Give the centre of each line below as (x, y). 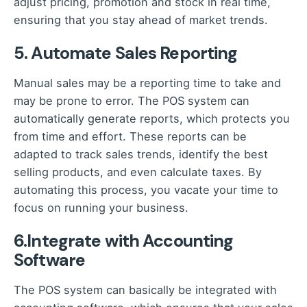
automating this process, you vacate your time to (146, 190)
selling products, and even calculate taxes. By (138, 172)
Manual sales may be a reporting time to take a (140, 83)
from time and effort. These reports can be (130, 136)
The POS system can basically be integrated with (145, 290)
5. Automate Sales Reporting (126, 53)
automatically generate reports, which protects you (152, 119)
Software (49, 260)
